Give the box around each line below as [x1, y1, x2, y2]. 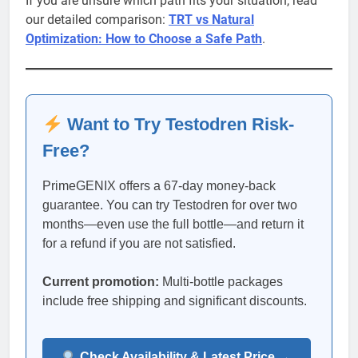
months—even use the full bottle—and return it [42, 217, 304, 232]
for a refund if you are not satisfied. [42, 237, 236, 251]
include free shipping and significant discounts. [42, 294, 307, 308]
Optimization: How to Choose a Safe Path [26, 31, 262, 47]
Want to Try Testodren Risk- [62, 114, 295, 135]
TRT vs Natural [169, 12, 254, 28]
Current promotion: [42, 275, 159, 289]
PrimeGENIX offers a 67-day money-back [42, 179, 276, 193]
